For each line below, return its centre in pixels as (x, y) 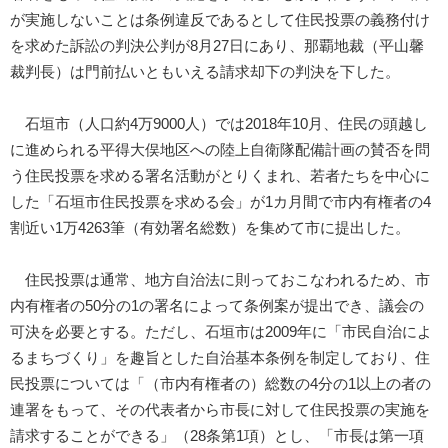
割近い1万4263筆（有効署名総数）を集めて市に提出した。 (210, 227)
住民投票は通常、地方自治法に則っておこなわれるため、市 (220, 279)
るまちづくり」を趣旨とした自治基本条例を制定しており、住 (220, 357)
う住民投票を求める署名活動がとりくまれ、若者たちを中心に (220, 175)
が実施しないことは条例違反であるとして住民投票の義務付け (220, 19)
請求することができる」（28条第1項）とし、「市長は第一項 (217, 435)
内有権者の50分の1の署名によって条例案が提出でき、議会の (217, 305)
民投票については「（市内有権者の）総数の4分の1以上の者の (220, 383)
